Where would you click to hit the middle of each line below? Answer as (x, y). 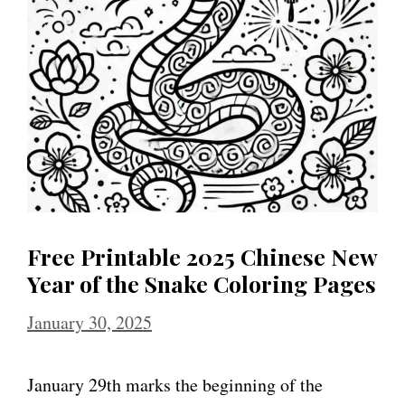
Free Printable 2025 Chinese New (202, 256)
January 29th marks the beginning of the (175, 384)
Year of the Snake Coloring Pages (202, 283)
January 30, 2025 (89, 322)
